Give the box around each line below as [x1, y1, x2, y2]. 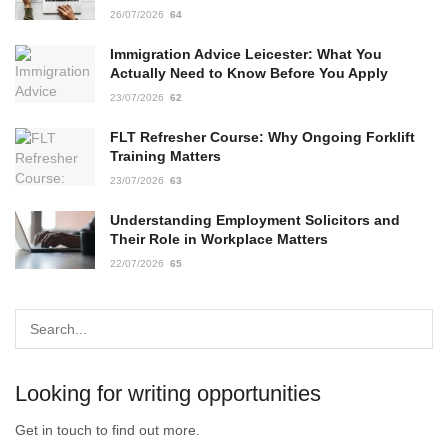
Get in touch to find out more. [15, 422, 200, 439]
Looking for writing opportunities [15, 381, 321, 407]
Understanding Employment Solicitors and [110, 212, 400, 229]
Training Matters [110, 148, 221, 165]
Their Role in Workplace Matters [110, 231, 332, 248]
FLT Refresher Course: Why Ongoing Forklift [110, 129, 415, 146]
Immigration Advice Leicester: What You [110, 46, 382, 63]
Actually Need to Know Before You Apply [110, 65, 392, 82]
